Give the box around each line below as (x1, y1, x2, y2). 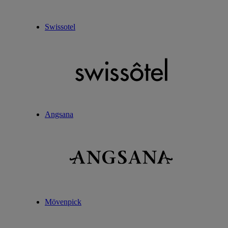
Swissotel (45, 22, 75, 32)
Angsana (45, 110, 73, 119)
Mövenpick (45, 197, 81, 207)
